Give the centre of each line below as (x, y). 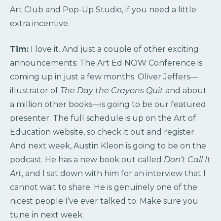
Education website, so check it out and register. (103, 132)
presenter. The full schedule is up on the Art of (103, 118)
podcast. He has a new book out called (87, 160)
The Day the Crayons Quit (112, 91)
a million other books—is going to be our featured (108, 105)
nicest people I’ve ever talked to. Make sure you (104, 201)
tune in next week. (47, 215)
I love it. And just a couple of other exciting (114, 49)
